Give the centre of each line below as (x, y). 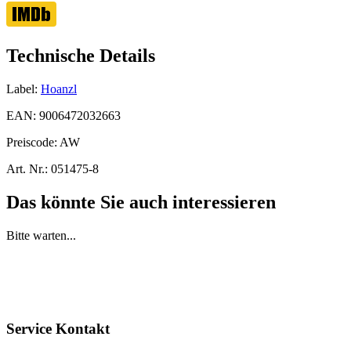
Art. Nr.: (27, 169)
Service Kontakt (58, 328)
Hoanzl (59, 89)
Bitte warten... (41, 235)
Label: (22, 89)
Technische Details (81, 56)
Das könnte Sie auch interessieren (141, 203)
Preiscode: (33, 143)
